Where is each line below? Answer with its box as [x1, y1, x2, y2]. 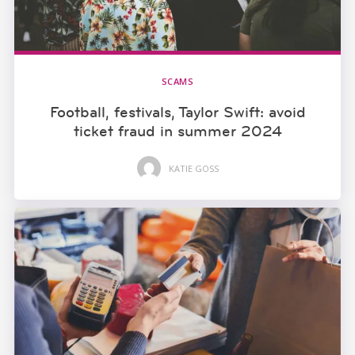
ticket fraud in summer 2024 [73, 121, 282, 141]
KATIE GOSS [168, 162, 219, 174]
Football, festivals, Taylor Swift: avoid [49, 102, 306, 122]
